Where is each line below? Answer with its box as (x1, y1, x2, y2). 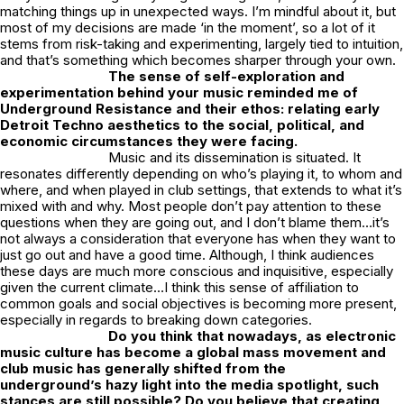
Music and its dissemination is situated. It (108, 148, 361, 166)
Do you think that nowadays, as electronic (108, 326, 396, 344)
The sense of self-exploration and (108, 67, 344, 85)
